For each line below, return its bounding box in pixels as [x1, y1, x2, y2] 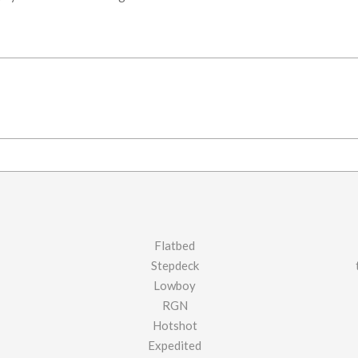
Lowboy [153, 278, 197, 292]
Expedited [148, 338, 202, 352]
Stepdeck [150, 258, 199, 272]
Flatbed [154, 238, 196, 253]
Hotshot [152, 318, 197, 332]
